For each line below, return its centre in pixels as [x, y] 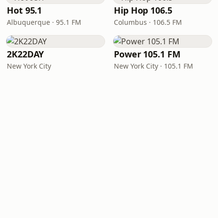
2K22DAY [26, 54]
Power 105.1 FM [147, 54]
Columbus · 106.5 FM [148, 22]
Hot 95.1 [25, 10]
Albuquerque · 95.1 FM [44, 22]
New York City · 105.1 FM [154, 66]
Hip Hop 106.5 [143, 10]
